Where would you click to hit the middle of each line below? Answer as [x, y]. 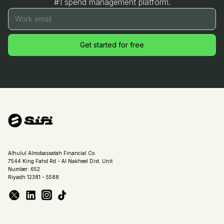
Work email [33, 18]
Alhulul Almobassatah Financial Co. [52, 153]
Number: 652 [24, 169]
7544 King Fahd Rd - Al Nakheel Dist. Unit [60, 161]
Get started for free [112, 44]
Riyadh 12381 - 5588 [33, 177]
